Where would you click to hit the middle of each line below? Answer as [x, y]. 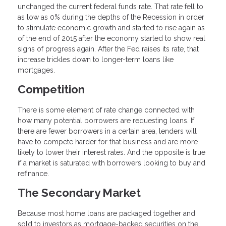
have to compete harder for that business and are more [108, 142]
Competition [51, 90]
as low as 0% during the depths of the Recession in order [111, 17]
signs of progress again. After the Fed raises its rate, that [108, 49]
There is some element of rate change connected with [106, 110]
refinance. [33, 174]
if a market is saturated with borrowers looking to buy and [111, 163]
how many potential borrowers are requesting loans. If [106, 121]
